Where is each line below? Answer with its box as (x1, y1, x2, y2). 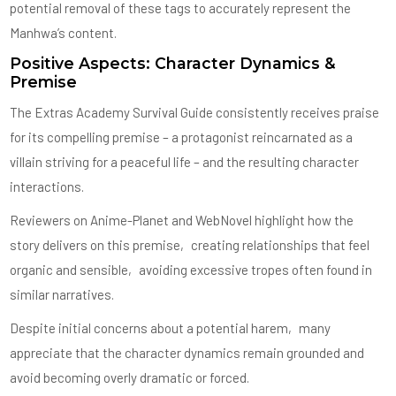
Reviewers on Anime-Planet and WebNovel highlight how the (10, 212, 354, 229)
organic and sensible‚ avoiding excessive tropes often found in (10, 262, 373, 278)
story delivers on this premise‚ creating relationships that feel (10, 237, 370, 254)
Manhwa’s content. (10, 25, 118, 42)
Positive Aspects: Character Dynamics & (10, 54, 337, 73)
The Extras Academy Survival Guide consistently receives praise (10, 104, 380, 121)
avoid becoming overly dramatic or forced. (10, 369, 250, 386)
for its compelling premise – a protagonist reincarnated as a (10, 129, 354, 146)
